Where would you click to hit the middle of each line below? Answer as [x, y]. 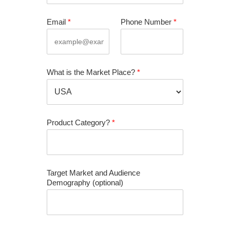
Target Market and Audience [93, 172]
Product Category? [79, 122]
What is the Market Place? [92, 72]
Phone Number [147, 22]
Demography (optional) [85, 182]
